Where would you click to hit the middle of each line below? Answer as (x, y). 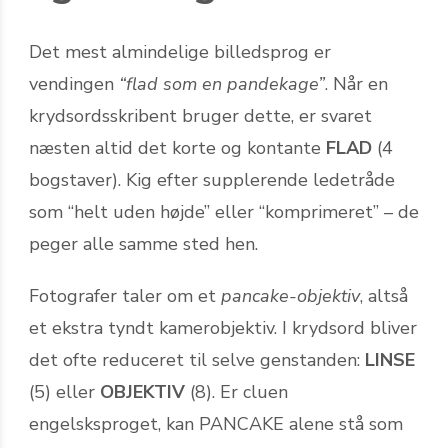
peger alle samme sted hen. (143, 243)
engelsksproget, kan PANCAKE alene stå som (216, 423)
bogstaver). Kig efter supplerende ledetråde (212, 179)
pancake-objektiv (290, 295)
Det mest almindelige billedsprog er (180, 51)
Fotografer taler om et (125, 295)
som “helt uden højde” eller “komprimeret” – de (224, 211)
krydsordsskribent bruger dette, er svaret (200, 115)
